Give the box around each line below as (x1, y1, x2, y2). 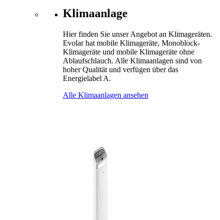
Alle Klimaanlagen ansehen (63, 90, 148, 99)
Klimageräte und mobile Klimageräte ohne (63, 47, 194, 56)
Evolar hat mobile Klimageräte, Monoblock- (63, 38, 200, 47)
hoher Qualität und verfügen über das (63, 65, 178, 74)
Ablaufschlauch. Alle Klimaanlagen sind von (63, 56, 202, 65)
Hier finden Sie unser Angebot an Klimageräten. (63, 29, 212, 38)
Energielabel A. (63, 74, 111, 82)
